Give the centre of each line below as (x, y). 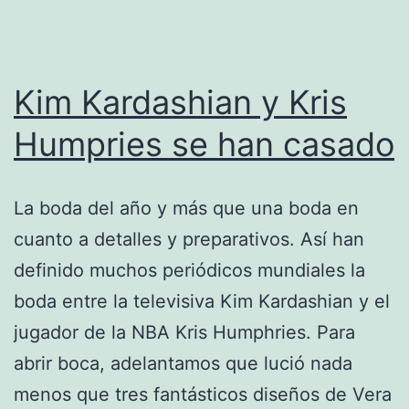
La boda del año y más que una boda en (186, 208)
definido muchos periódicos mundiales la (189, 270)
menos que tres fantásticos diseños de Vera (203, 394)
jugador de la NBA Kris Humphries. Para (184, 332)
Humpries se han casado (204, 144)
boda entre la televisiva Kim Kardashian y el (202, 301)
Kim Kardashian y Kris (180, 102)
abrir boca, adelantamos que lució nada (183, 363)
